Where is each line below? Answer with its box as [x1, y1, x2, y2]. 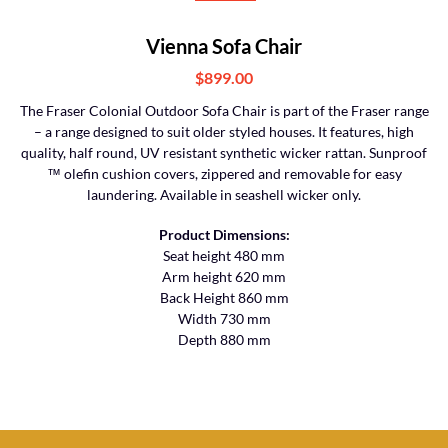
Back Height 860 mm [159, 290, 289, 307]
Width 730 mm [177, 311, 271, 328]
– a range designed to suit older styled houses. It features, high [34, 124, 414, 141]
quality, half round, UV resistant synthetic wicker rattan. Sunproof [21, 145, 427, 162]
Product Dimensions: [158, 227, 290, 244]
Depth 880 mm [177, 332, 271, 349]
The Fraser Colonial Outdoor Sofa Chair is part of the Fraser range [19, 103, 429, 120]
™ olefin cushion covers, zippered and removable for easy [46, 166, 402, 183]
